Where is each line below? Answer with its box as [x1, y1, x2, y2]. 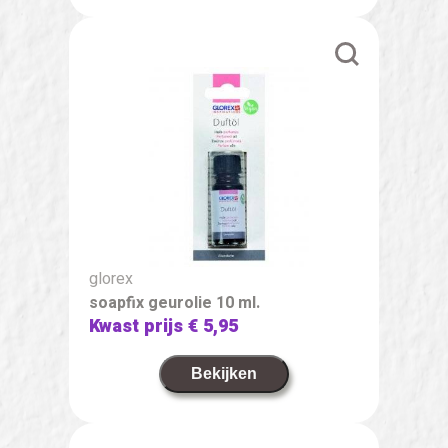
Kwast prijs [89, 312, 188, 340]
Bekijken [191, 364, 257, 382]
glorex [89, 266, 133, 291]
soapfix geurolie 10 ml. [89, 290, 260, 315]
